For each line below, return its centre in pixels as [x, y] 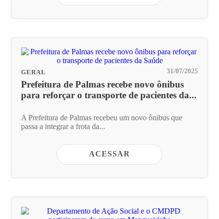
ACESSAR [109, 153]
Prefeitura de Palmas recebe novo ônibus [102, 84]
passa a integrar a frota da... [63, 127]
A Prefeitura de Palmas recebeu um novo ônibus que [102, 118]
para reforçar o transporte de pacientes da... [109, 95]
